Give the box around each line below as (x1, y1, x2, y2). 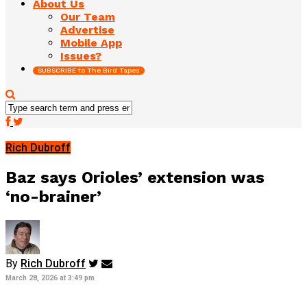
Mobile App (60, 36, 122, 49)
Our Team (60, 10, 115, 23)
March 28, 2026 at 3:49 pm (5, 273, 95, 282)
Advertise (60, 23, 114, 36)
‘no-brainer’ (5, 186, 101, 206)
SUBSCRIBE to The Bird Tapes (38, 66, 140, 74)
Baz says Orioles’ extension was (5, 167, 265, 187)
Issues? (60, 49, 101, 62)
